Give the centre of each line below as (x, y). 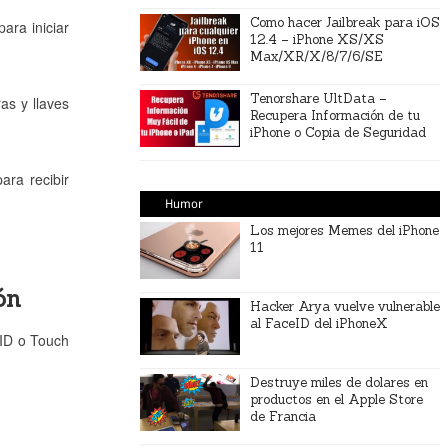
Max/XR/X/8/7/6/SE (316, 56)
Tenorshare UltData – (318, 98)
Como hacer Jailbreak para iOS (344, 22)
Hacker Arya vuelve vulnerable (344, 306)
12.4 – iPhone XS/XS (316, 39)
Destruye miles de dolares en (338, 382)
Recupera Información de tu (334, 115)
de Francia (282, 416)
